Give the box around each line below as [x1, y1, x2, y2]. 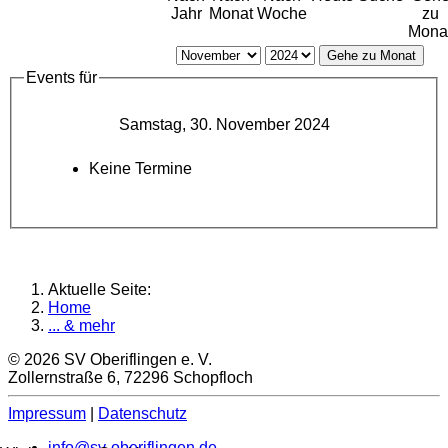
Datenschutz [98, 405, 187, 423]
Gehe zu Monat [326, 48, 416, 64]
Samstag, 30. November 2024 [118, 116, 330, 134]
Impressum [8, 405, 86, 423]
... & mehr [48, 317, 115, 335]
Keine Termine [89, 160, 192, 178]
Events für [26, 69, 97, 87]
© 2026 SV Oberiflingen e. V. [8, 351, 212, 369]
